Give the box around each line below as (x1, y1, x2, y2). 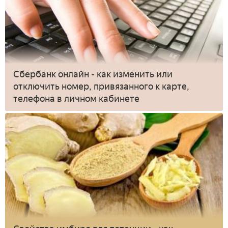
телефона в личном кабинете (13, 93, 139, 105)
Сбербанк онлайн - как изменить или (13, 69, 173, 80)
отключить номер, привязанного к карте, (13, 81, 189, 93)
